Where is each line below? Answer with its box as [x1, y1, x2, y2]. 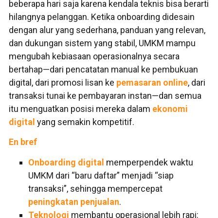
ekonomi [152, 104, 188, 114]
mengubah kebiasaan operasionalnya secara [9, 51, 180, 61]
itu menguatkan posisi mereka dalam [9, 104, 152, 114]
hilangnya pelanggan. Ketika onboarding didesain [9, 12, 195, 22]
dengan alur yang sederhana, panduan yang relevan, [9, 25, 205, 35]
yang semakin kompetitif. [35, 117, 134, 127]
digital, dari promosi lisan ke [9, 77, 116, 88]
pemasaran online [116, 77, 188, 88]
